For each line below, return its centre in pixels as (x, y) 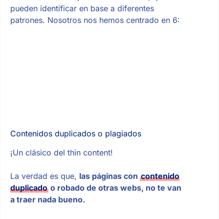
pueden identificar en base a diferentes (82, 8)
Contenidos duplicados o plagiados (76, 134)
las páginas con (109, 176)
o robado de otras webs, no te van (115, 187)
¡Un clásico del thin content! (61, 152)
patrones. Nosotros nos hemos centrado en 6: (95, 20)
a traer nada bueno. (47, 199)
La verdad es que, (44, 176)
